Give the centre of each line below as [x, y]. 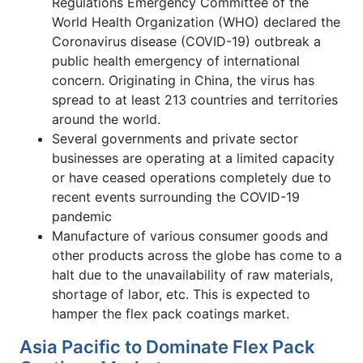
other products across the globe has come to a [197, 255]
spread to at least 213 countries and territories [195, 99]
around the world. [106, 119]
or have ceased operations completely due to [192, 177]
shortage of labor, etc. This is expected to [181, 294]
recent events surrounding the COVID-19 [176, 196]
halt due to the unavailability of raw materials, [192, 274]
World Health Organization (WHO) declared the [196, 21]
